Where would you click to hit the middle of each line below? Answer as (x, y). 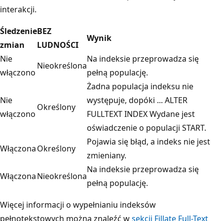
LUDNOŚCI (58, 45)
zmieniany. (107, 155)
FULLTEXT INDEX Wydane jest (141, 114)
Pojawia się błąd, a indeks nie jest (148, 141)
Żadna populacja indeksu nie (140, 86)
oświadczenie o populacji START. (147, 128)
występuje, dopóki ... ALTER (137, 100)
